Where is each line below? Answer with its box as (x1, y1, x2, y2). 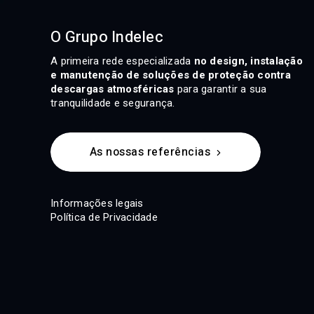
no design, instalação (193, 55, 303, 68)
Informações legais (50, 197, 144, 210)
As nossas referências (89, 144, 211, 161)
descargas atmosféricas (50, 83, 175, 96)
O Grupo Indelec (50, 26, 163, 49)
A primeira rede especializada (50, 55, 194, 68)
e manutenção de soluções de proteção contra (50, 69, 291, 82)
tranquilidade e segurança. (50, 97, 175, 110)
